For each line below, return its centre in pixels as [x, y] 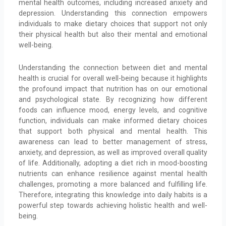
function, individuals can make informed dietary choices [113, 121]
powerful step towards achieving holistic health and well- [113, 206]
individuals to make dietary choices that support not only [113, 23]
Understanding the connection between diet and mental [113, 68]
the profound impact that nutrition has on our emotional [113, 89]
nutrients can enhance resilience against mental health [113, 174]
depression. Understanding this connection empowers [113, 13]
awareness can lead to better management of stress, [113, 142]
